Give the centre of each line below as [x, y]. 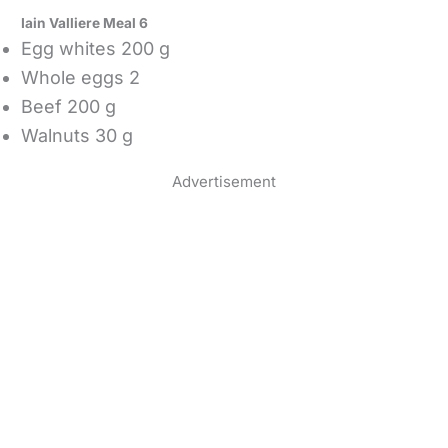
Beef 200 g [71, 107]
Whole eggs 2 [81, 78]
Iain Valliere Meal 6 [85, 23]
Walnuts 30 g [77, 136]
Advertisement [224, 181]
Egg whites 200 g [96, 49]
